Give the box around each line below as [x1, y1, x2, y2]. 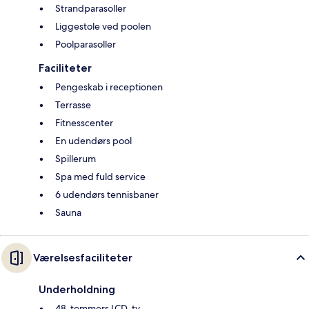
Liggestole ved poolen [55, 20, 151, 33]
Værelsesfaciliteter [33, 251, 132, 265]
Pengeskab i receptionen [55, 81, 163, 94]
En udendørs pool [55, 134, 132, 148]
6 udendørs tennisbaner [55, 188, 159, 201]
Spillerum [55, 152, 96, 166]
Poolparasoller [55, 38, 116, 51]
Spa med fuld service [55, 170, 146, 183]
